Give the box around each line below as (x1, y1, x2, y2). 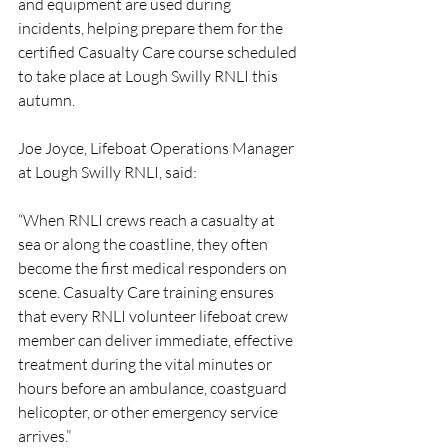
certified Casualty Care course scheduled (18, 42, 300, 63)
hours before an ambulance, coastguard (18, 378, 290, 399)
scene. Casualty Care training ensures (18, 282, 277, 303)
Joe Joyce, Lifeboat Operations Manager (18, 138, 297, 159)
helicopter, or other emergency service (18, 402, 281, 423)
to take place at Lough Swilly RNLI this (18, 66, 281, 87)
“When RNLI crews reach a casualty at (18, 210, 278, 231)
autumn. (18, 90, 75, 111)
